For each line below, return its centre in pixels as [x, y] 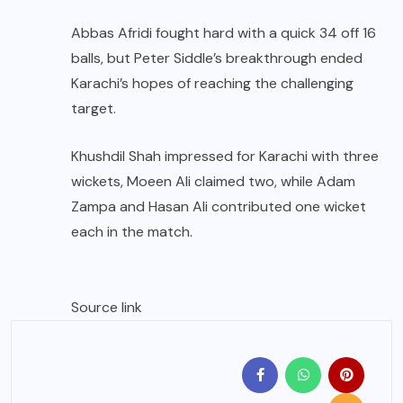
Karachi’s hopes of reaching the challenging [212, 83]
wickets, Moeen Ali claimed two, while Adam [213, 181]
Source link [107, 307]
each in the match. [132, 231]
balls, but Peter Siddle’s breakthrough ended [217, 58]
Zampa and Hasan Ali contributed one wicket [219, 206]
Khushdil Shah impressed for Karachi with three [225, 156]
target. [94, 108]
